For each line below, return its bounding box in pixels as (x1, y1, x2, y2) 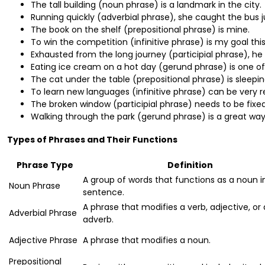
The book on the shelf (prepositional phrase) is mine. (31, 23, 250, 35)
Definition (167, 159, 213, 171)
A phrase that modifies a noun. (83, 234, 211, 246)
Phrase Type (16, 159, 73, 171)
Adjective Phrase (9, 234, 77, 246)
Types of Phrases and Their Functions (7, 134, 177, 146)
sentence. (83, 186, 124, 198)
